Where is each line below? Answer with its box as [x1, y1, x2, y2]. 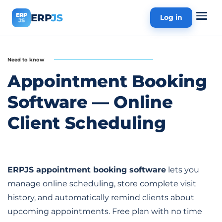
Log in [160, 13, 182, 22]
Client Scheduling [7, 112, 166, 133]
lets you [166, 165, 199, 174]
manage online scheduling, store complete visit [7, 178, 196, 188]
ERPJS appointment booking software [7, 165, 166, 174]
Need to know [7, 56, 44, 63]
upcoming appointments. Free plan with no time [7, 206, 202, 216]
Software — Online [7, 91, 173, 112]
